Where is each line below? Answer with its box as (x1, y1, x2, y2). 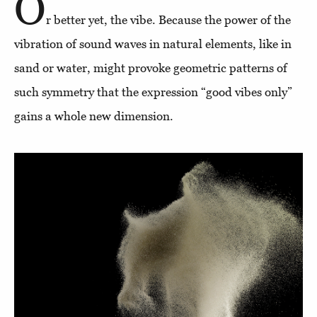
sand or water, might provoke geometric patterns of (14, 61, 287, 76)
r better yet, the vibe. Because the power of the (46, 13, 291, 28)
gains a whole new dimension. (14, 109, 173, 124)
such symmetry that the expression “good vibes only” (14, 85, 292, 100)
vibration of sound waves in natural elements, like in (14, 37, 292, 52)
